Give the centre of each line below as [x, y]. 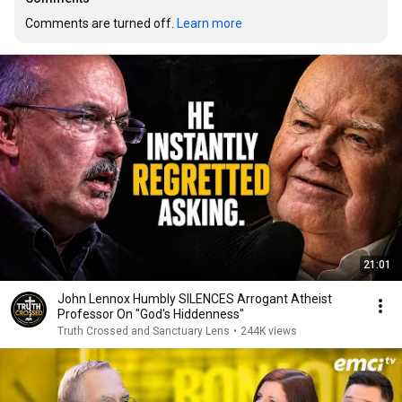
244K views [269, 331]
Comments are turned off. [101, 23]
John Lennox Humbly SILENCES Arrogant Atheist [195, 299]
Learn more [210, 23]
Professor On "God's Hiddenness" [151, 314]
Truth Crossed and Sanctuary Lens [144, 331]
